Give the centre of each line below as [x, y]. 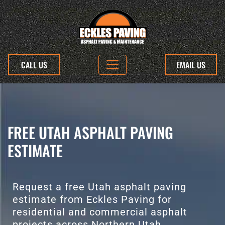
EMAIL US [191, 65]
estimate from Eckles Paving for [92, 200]
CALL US [34, 65]
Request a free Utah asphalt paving [99, 187]
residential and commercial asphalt [100, 212]
